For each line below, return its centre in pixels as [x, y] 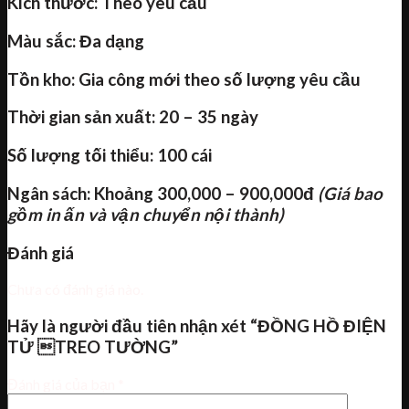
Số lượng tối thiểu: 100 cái [110, 156]
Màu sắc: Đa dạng [76, 42]
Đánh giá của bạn [63, 383]
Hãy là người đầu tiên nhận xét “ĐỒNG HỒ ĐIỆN [197, 326]
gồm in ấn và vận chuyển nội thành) [146, 214]
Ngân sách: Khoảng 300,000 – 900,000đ [163, 193]
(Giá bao [350, 193]
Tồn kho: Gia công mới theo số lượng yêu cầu [184, 79]
